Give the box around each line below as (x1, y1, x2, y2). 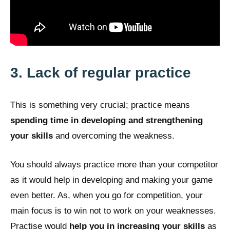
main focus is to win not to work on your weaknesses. (10, 205, 216, 216)
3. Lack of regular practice (10, 65, 191, 81)
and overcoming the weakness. (53, 131, 175, 141)
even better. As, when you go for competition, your (10, 190, 203, 200)
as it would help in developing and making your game (10, 175, 213, 185)
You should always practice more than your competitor (10, 159, 218, 169)
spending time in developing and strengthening (10, 116, 203, 126)
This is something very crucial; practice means (10, 100, 190, 110)
